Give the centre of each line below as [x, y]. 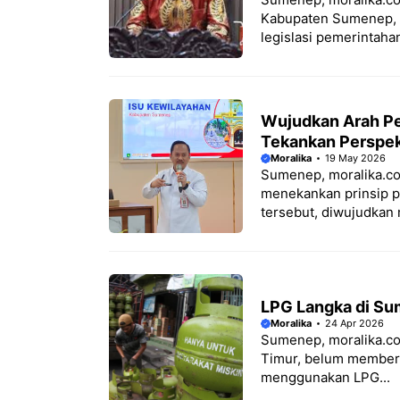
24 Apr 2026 [354, 323]
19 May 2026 [355, 158]
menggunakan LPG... [325, 377]
